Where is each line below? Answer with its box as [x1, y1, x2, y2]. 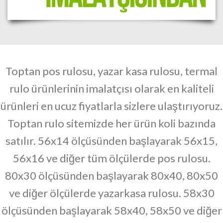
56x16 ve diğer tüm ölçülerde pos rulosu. [12, 151, 211, 165]
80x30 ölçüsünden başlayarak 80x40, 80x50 [5, 168, 218, 182]
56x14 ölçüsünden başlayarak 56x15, [38, 133, 218, 147]
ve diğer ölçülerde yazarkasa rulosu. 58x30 [8, 186, 215, 200]
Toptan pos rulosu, [5, 64, 98, 78]
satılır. [5, 133, 38, 147]
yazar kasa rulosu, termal [98, 64, 218, 78]
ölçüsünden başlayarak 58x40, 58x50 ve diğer [1, 203, 222, 217]
